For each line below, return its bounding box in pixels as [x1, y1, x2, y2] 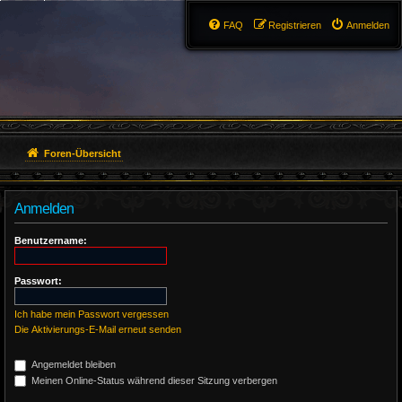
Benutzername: [14, 235, 87, 246]
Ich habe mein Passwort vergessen [14, 309, 169, 319]
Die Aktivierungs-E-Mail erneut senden [14, 324, 181, 335]
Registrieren [268, 20, 321, 31]
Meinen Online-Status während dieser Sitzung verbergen [29, 374, 277, 386]
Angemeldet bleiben [29, 359, 116, 370]
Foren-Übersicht [44, 148, 121, 159]
